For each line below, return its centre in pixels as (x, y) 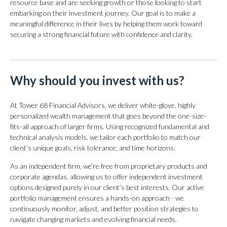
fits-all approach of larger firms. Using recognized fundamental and (110, 126)
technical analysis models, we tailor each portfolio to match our (105, 137)
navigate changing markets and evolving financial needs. (93, 219)
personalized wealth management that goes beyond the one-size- (108, 116)
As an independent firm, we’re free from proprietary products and (109, 166)
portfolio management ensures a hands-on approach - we (97, 198)
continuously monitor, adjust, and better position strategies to (104, 209)
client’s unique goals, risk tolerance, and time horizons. (93, 148)
